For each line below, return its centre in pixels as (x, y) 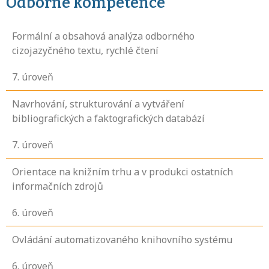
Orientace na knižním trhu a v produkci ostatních (122, 172)
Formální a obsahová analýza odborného (103, 36)
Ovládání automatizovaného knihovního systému (122, 240)
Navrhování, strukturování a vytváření (98, 104)
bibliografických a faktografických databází (108, 119)
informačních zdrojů (58, 186)
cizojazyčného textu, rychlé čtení (85, 51)
